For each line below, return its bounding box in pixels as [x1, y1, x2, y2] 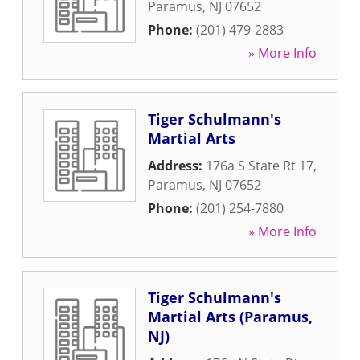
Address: [148, 157, 206, 174]
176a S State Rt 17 [206, 157, 313, 174]
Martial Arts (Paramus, [148, 307, 313, 326]
